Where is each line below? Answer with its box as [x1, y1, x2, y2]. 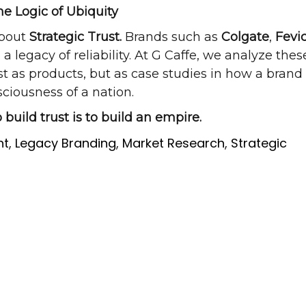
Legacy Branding [15, 135, 116, 152]
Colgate [221, 29, 269, 44]
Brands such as [122, 29, 221, 44]
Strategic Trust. [29, 29, 122, 44]
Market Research [122, 135, 225, 152]
